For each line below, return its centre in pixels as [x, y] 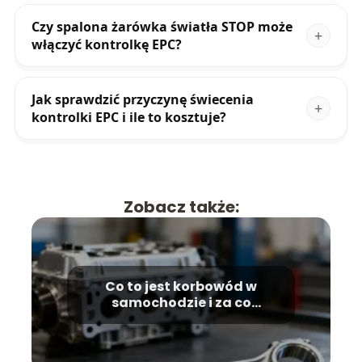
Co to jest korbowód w [181, 287]
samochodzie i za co [181, 303]
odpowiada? [181, 319]
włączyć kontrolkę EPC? [106, 45]
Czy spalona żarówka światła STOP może [162, 27]
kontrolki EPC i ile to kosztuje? [128, 118]
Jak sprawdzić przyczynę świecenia [142, 100]
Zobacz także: [181, 207]
